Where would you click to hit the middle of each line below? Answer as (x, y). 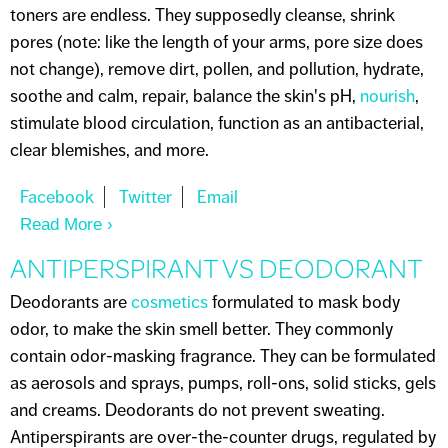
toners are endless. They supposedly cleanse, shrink (202, 15)
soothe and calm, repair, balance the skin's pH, (185, 96)
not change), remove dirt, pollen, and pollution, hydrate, (217, 69)
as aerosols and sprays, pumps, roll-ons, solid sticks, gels (223, 382)
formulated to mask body (304, 301)
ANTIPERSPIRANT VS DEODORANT (216, 267)
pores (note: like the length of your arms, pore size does (216, 42)
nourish (387, 96)
